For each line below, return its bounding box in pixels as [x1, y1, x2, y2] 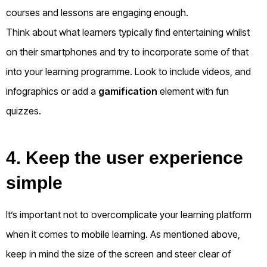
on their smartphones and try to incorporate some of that [6, 46, 249, 58]
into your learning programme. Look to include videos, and [6, 66, 251, 78]
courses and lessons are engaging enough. [6, 7, 188, 19]
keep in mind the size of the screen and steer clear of [6, 248, 231, 260]
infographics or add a [6, 85, 98, 98]
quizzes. [6, 105, 44, 117]
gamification [98, 85, 157, 98]
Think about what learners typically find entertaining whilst [6, 26, 250, 39]
